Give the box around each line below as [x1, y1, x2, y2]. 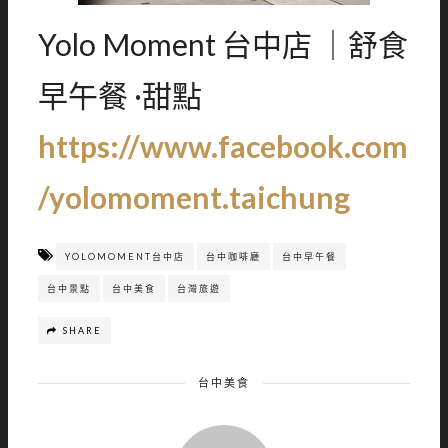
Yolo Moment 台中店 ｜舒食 [38, 26, 408, 62]
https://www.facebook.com [38, 128, 408, 164]
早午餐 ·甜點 [38, 77, 202, 113]
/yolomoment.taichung [38, 179, 350, 215]
